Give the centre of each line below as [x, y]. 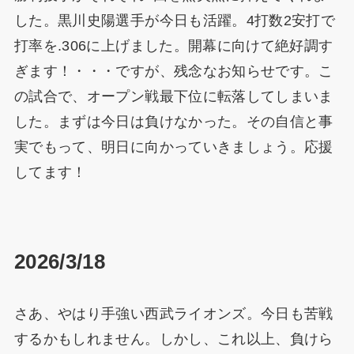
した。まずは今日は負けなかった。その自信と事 [173, 122]
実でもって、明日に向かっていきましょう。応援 [173, 147]
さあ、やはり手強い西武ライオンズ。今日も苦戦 [173, 314]
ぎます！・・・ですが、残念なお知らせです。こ [173, 72]
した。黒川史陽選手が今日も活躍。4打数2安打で [175, 21]
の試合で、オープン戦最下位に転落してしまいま [173, 97]
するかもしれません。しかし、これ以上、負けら [173, 339]
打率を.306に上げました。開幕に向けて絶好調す [173, 46]
